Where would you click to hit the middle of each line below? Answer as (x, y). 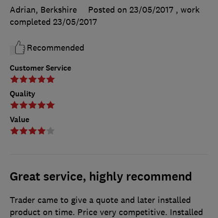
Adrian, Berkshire (43, 10)
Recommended (55, 48)
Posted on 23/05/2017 (131, 10)
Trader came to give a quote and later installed (100, 200)
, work (188, 10)
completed (31, 22)
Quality (23, 94)
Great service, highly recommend (101, 177)
